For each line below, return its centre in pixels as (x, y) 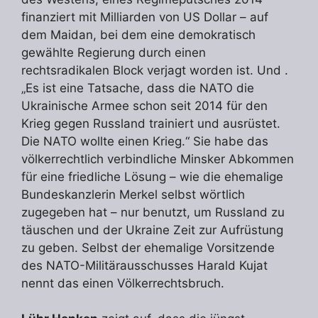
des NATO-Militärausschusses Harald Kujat (144, 265)
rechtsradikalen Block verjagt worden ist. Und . (155, 70)
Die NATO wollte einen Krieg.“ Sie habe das (145, 141)
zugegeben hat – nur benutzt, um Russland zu (153, 212)
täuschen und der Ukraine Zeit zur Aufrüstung (152, 230)
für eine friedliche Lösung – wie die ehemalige (152, 176)
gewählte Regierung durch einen (114, 52)
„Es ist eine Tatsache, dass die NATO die (138, 88)
